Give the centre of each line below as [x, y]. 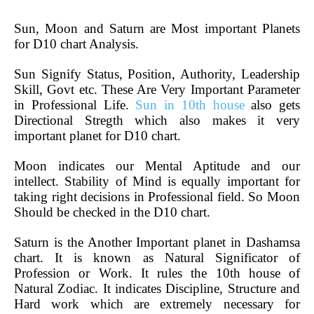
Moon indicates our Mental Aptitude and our [157, 165]
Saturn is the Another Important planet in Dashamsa [157, 242]
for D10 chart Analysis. [76, 43]
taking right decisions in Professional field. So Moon [157, 196]
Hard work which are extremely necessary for [157, 303]
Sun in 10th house [190, 104]
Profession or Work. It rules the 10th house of [157, 273]
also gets [272, 104]
